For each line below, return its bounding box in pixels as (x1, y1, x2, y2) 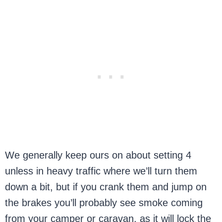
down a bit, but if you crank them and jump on (5, 181, 207, 192)
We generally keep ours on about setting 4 (5, 150, 192, 161)
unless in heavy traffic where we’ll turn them (5, 166, 198, 176)
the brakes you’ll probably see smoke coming (5, 197, 203, 208)
